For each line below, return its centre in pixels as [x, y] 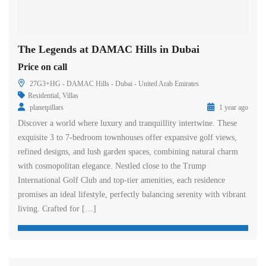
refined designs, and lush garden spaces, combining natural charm [128, 151]
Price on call [42, 66]
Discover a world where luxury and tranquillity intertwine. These [127, 123]
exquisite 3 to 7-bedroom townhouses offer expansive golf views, [127, 137]
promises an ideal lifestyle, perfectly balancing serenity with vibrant [132, 194]
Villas [70, 95]
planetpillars [47, 107]
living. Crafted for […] [57, 208]
